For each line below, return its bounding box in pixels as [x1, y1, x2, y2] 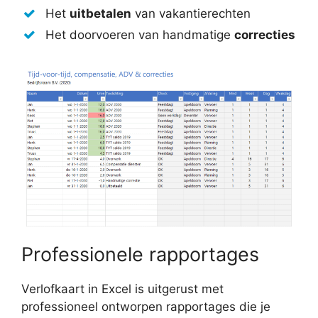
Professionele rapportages [21, 242, 259, 266]
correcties [234, 27, 295, 42]
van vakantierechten [131, 6, 251, 21]
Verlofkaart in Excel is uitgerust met [21, 281, 224, 296]
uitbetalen [70, 6, 131, 21]
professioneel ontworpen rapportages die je [21, 299, 270, 314]
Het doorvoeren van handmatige [45, 27, 234, 42]
